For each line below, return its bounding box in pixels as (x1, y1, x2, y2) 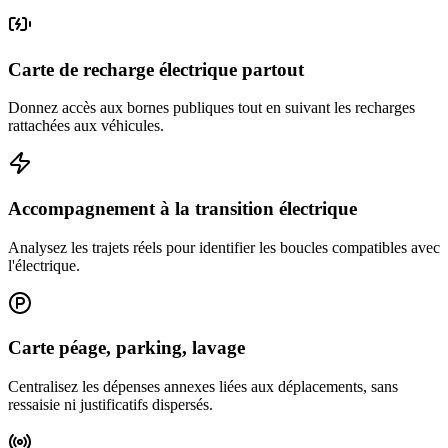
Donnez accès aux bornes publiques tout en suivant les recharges (8, 99, 415, 117)
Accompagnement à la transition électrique (8, 198, 357, 220)
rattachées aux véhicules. (8, 117, 164, 135)
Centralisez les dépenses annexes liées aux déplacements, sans (8, 378, 398, 396)
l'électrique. (8, 256, 80, 274)
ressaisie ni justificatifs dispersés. (8, 396, 213, 414)
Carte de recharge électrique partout (8, 58, 304, 80)
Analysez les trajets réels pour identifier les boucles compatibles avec (8, 238, 440, 256)
